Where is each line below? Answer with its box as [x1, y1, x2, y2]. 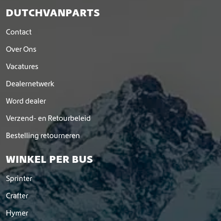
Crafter [6, 191, 28, 200]
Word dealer [6, 96, 46, 105]
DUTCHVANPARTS [6, 6, 100, 18]
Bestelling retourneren [6, 131, 80, 140]
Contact [6, 27, 32, 36]
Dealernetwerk [6, 79, 54, 88]
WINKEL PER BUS [6, 153, 93, 165]
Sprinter [6, 174, 32, 183]
